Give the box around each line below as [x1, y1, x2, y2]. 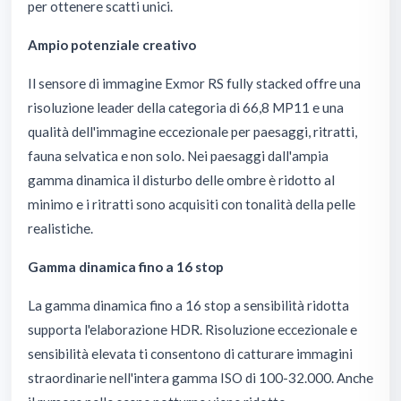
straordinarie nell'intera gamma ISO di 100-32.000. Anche [28, 369, 373, 386]
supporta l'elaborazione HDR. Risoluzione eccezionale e [28, 320, 357, 337]
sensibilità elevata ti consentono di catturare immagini [28, 345, 353, 362]
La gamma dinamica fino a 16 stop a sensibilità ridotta [28, 296, 349, 313]
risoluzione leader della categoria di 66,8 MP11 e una [28, 98, 344, 115]
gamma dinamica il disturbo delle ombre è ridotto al [28, 171, 335, 188]
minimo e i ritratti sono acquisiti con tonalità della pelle [28, 195, 355, 212]
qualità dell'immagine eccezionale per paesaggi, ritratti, [28, 123, 357, 140]
